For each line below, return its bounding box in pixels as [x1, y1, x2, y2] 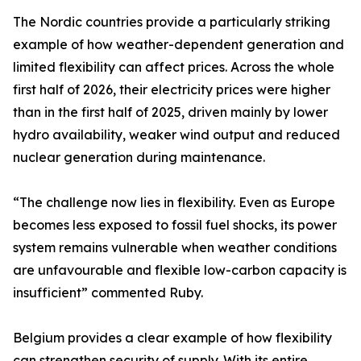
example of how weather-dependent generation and [13, 36, 344, 53]
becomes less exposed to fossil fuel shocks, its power [13, 217, 337, 234]
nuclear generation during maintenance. [13, 149, 265, 166]
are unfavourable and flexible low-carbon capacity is [13, 262, 346, 279]
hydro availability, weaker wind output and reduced [13, 127, 340, 143]
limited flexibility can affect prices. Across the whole [13, 59, 334, 76]
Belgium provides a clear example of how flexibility [13, 330, 332, 346]
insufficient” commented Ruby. [13, 284, 203, 301]
